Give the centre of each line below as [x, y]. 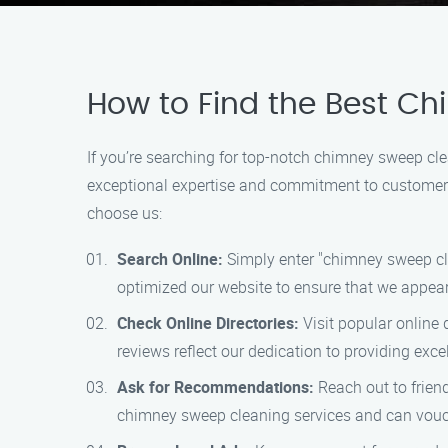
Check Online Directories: [208, 323]
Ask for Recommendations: [215, 387]
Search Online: [170, 259]
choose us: [124, 213]
